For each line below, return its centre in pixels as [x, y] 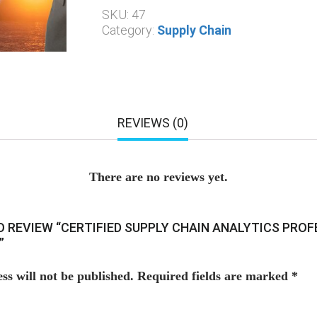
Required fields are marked [214, 276]
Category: [129, 30]
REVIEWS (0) [152, 123]
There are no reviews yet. [158, 177]
